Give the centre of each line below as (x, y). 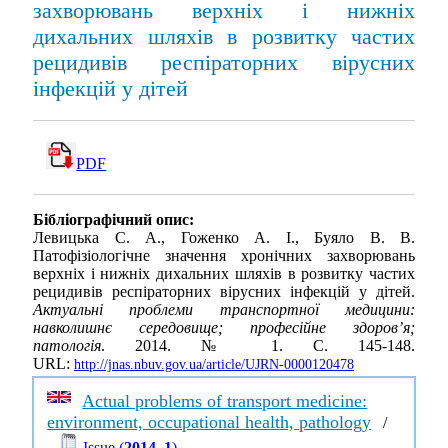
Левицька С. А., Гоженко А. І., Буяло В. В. (224, 238)
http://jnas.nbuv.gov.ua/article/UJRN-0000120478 (214, 365)
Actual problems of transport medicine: (225, 401)
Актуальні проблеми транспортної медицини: (224, 310)
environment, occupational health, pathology (209, 422)
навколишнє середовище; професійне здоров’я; (224, 328)
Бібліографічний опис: (113, 220)
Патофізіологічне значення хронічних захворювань (224, 256)
